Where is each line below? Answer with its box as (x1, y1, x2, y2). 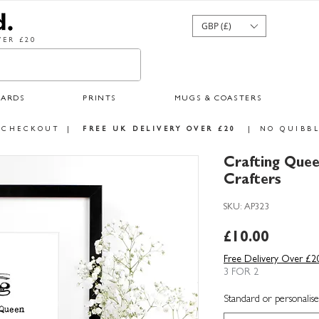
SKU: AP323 (224, 203, 270, 213)
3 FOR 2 (224, 268, 258, 278)
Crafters (224, 174, 281, 189)
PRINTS (83, 95, 117, 103)
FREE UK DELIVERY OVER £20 (83, 126, 236, 134)
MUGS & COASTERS (174, 95, 263, 103)
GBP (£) (202, 20, 231, 31)
